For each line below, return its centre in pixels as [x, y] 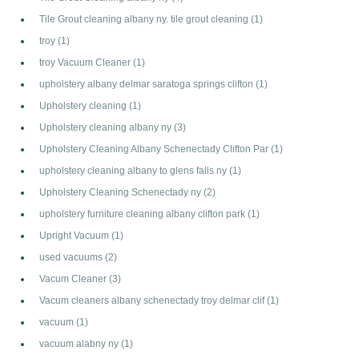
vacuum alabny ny [80, 343]
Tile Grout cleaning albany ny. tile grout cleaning [145, 18]
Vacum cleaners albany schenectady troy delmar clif [153, 300]
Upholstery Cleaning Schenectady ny [121, 192]
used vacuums [72, 256]
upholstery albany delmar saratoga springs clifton [147, 83]
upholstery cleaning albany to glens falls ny [134, 170]
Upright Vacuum [75, 235]
